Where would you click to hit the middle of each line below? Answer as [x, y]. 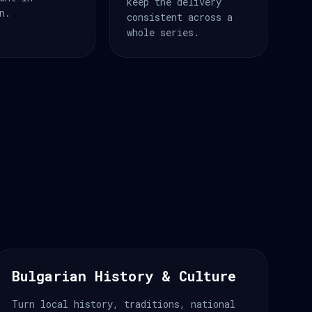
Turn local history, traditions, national [124, 304]
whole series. [163, 32]
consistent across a [179, 17]
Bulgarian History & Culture [124, 276]
